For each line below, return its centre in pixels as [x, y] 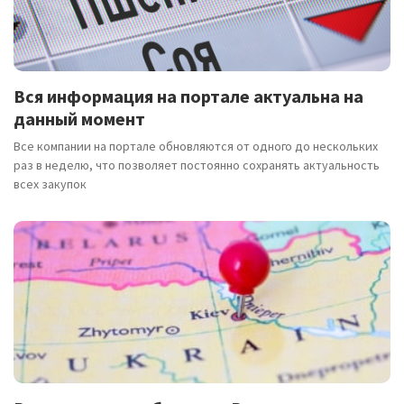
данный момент [79, 118]
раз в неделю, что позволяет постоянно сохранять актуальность [197, 165]
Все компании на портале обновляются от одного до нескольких [196, 146]
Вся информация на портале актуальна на [188, 96]
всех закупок [50, 184]
